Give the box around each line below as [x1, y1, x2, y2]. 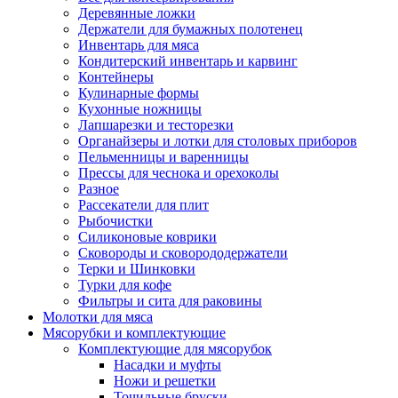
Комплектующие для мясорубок [78, 341, 272, 356]
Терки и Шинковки [78, 261, 195, 276]
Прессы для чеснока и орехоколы [78, 165, 279, 180]
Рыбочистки [78, 213, 153, 228]
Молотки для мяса [43, 309, 153, 324]
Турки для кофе [78, 277, 171, 292]
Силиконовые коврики [78, 229, 217, 244]
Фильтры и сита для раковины [78, 293, 262, 308]
